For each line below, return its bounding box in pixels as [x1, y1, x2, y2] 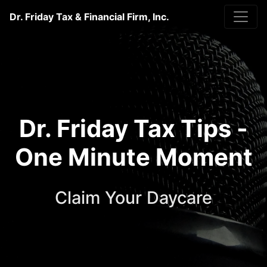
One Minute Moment [14, 142, 253, 172]
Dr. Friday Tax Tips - [19, 114, 248, 143]
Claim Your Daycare [55, 187, 212, 208]
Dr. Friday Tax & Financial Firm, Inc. [10, 11, 169, 23]
